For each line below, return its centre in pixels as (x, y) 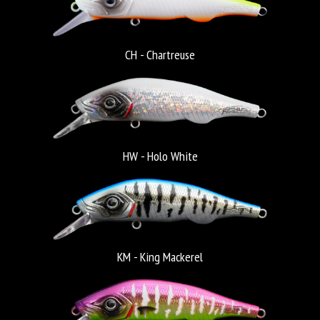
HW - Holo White (160, 156)
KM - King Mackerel (160, 257)
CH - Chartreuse (160, 54)
